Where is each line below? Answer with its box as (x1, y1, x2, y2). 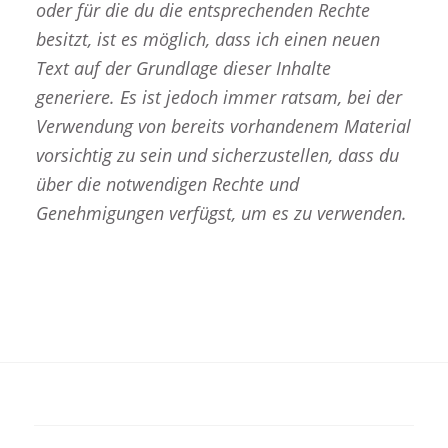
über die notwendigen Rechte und (35, 171, 299, 196)
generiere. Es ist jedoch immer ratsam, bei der (35, 84, 402, 109)
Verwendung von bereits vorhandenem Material (35, 113, 411, 138)
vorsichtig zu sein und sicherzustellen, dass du (35, 142, 399, 167)
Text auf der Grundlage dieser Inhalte (35, 55, 331, 80)
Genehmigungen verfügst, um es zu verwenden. (35, 200, 407, 225)
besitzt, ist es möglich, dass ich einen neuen (35, 26, 380, 51)
